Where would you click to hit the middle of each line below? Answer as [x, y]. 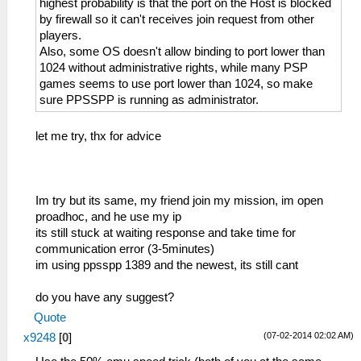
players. [60, 36]
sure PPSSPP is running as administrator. [149, 100]
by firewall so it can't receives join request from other [177, 20]
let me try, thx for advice [98, 137]
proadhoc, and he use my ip [108, 217]
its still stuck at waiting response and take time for [166, 233]
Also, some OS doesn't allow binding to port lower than [182, 52]
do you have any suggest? [105, 298]
